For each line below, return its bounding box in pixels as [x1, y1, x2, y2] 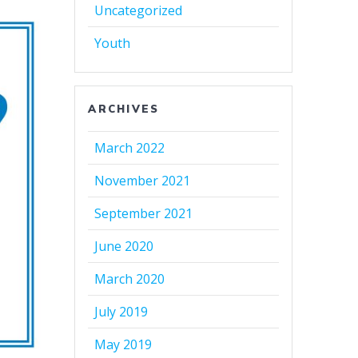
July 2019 [94, 303, 149, 321]
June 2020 [94, 237, 154, 256]
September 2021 [94, 205, 193, 223]
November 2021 [94, 172, 191, 190]
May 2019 [94, 336, 153, 354]
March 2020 [94, 270, 165, 288]
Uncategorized [94, 2, 183, 20]
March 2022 [94, 139, 165, 157]
